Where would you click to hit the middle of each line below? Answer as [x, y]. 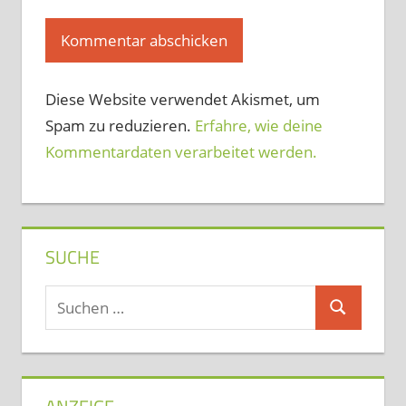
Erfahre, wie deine [258, 125]
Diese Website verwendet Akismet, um [182, 99]
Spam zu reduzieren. [120, 125]
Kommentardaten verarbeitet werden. [181, 151]
